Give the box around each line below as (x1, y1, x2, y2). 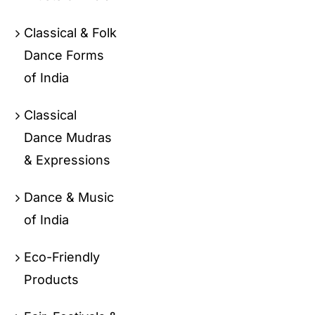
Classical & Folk (24, 25, 117, 40)
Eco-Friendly (24, 250, 101, 264)
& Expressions (24, 153, 111, 167)
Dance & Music (24, 190, 115, 205)
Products (24, 272, 79, 287)
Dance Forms (24, 48, 105, 63)
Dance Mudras (24, 130, 112, 145)
